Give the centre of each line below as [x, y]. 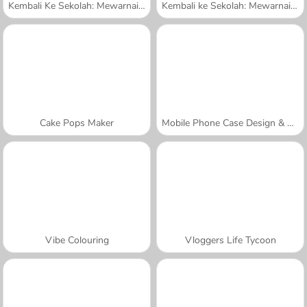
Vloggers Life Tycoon [230, 240]
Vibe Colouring [77, 240]
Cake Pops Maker [77, 123]
